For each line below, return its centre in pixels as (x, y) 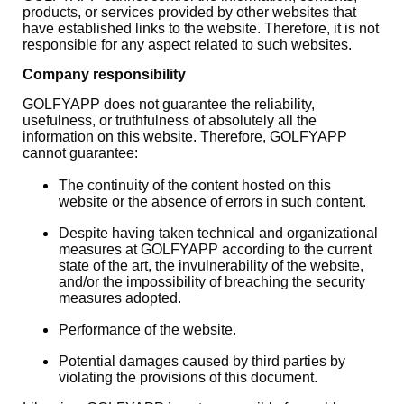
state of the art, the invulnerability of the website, (211, 266)
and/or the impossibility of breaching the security (212, 282)
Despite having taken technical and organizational (218, 233)
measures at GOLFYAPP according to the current (215, 249)
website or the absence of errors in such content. (212, 202)
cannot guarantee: (80, 153)
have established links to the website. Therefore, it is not (201, 28)
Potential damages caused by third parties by (202, 361)
